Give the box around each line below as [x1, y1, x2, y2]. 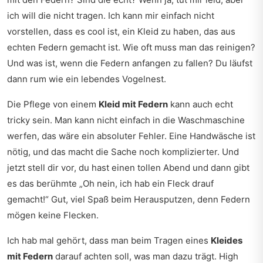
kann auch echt [168, 99, 233, 110]
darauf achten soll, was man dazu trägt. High [53, 251, 238, 262]
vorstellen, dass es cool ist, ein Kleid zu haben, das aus [7, 26, 235, 37]
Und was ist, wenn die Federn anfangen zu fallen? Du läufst [7, 58, 252, 69]
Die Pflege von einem [7, 99, 99, 110]
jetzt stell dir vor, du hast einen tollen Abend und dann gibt [7, 162, 249, 173]
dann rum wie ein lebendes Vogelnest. [7, 73, 166, 85]
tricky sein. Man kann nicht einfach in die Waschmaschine [7, 114, 245, 126]
